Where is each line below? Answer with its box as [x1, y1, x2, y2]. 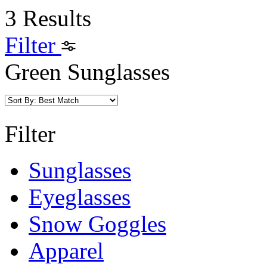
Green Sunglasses [5, 59, 170, 85]
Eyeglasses [29, 184, 131, 210]
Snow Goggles [29, 211, 166, 237]
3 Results [5, 5, 91, 31]
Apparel [29, 238, 104, 263]
